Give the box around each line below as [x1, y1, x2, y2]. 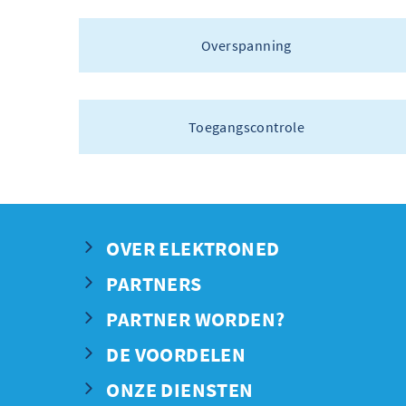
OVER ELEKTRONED [106, 236, 280, 262]
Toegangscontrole [188, 118, 305, 137]
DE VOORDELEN [106, 342, 246, 368]
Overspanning [201, 36, 292, 55]
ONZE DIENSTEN [106, 377, 254, 403]
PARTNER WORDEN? [106, 306, 285, 333]
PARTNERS [106, 271, 202, 297]
